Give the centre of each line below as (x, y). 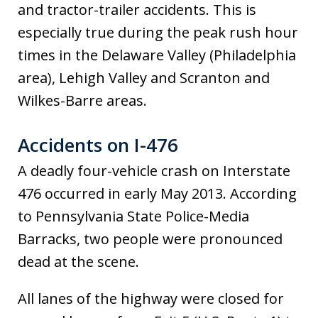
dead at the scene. (78, 262)
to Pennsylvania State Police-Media (133, 216)
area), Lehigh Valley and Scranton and (144, 78)
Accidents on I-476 (98, 145)
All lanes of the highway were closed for (151, 299)
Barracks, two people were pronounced (150, 239)
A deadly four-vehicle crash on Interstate (154, 171)
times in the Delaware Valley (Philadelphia (157, 55)
